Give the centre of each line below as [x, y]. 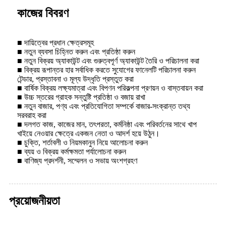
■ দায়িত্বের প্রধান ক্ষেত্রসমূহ [55, 42]
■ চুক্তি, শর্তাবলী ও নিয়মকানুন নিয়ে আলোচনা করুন [82, 142]
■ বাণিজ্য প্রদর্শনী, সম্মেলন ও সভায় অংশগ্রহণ [77, 160]
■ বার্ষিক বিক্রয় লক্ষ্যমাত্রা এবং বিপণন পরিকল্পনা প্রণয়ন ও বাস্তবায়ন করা [110, 88]
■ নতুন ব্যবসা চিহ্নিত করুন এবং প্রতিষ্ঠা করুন [76, 51]
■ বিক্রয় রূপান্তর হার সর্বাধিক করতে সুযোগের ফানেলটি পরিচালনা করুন [106, 70]
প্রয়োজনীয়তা [35, 201]
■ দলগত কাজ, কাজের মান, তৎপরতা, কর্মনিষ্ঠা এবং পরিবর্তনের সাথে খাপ [107, 124]
